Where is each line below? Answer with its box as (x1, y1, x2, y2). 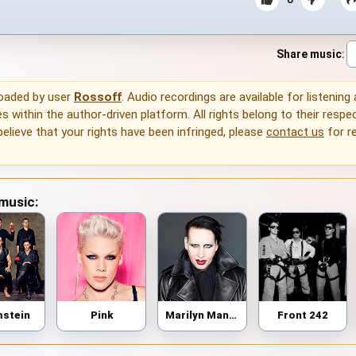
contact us (266, 125, 324, 140)
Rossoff (74, 90, 122, 105)
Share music (277, 47, 342, 60)
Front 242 (277, 308, 328, 321)
